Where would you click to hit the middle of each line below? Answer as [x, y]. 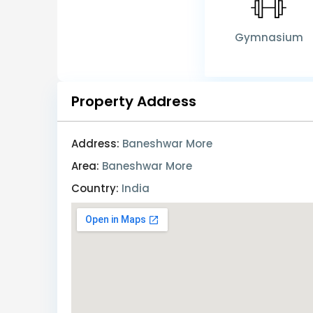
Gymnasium [269, 38]
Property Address [134, 102]
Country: [95, 189]
